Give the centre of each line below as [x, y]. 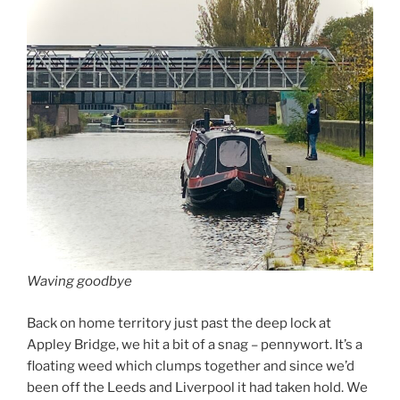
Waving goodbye [79, 282]
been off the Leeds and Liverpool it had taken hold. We [197, 387]
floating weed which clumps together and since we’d [191, 366]
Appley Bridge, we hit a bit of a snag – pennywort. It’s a [195, 344]
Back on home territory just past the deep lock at [179, 323]
